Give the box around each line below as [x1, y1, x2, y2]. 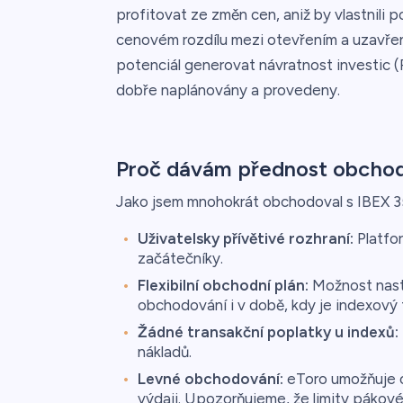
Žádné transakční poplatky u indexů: [137, 322, 399, 341]
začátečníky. [137, 248, 223, 267]
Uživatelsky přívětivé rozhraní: [137, 228, 354, 247]
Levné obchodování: [137, 369, 283, 388]
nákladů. [137, 342, 192, 361]
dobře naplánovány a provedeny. [115, 80, 340, 99]
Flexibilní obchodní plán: [137, 275, 309, 294]
